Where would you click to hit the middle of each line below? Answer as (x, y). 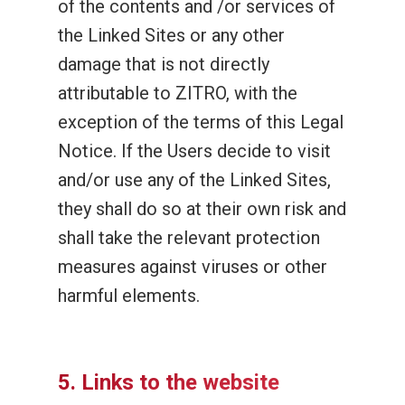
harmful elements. (129, 296)
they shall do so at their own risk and (202, 209)
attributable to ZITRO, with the (178, 93)
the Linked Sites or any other (171, 35)
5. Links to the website (169, 382)
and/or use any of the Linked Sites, (194, 180)
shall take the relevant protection (189, 238)
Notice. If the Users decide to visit (194, 151)
